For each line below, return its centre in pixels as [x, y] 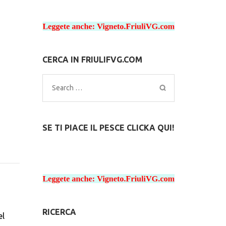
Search [64, 87]
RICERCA [59, 212]
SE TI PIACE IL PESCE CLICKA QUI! [108, 128]
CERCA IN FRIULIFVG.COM [92, 60]
